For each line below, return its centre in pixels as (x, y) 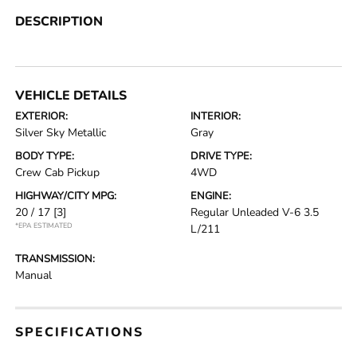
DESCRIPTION (59, 22)
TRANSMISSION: (55, 259)
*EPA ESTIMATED (44, 226)
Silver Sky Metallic (61, 133)
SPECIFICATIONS (80, 332)
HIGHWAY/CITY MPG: (66, 196)
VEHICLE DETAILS (71, 96)
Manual (34, 275)
